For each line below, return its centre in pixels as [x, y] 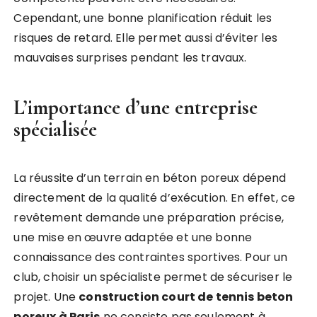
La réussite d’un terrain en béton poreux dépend [150, 178]
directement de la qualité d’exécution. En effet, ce [155, 198]
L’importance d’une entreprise [136, 107]
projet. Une [46, 297]
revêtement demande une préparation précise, [149, 218]
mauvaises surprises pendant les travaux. [130, 58]
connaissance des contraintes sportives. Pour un [151, 257]
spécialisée [56, 129]
